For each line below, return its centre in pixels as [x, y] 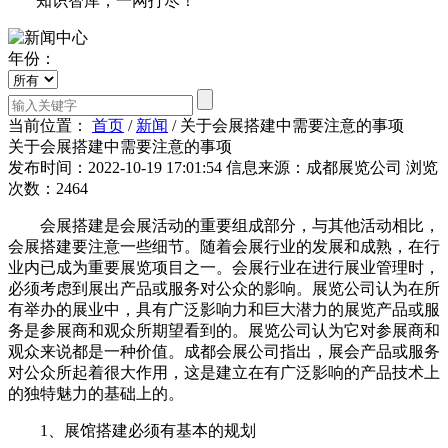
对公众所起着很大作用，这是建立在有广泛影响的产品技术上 [224, 372]
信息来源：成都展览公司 [314, 167]
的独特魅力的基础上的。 [96, 393]
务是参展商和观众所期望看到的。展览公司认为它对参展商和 [224, 330]
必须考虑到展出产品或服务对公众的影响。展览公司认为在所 [224, 288]
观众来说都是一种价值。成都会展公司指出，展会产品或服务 [224, 351]
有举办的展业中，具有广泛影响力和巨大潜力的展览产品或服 [224, 309]
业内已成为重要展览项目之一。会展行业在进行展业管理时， [224, 267]
